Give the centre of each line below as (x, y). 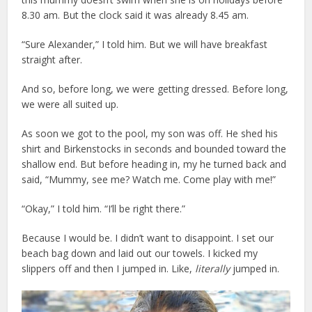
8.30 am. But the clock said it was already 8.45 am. (135, 15)
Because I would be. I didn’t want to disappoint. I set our (148, 237)
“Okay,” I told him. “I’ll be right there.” (104, 208)
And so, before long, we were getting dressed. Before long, (155, 88)
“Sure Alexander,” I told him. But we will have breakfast (145, 44)
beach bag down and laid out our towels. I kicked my (140, 253)
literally (213, 268)
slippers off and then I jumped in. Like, (109, 268)
